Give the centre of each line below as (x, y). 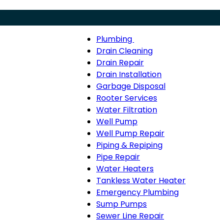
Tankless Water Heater (141, 180)
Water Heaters (125, 169)
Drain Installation (129, 74)
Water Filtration (127, 110)
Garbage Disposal (131, 86)
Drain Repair (120, 63)
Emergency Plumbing (137, 192)
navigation (157, 71)
